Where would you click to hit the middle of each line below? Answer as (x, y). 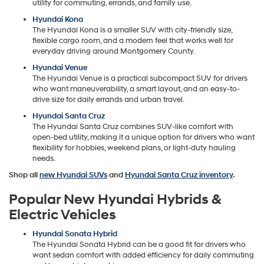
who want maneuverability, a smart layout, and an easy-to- (136, 89)
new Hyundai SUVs (73, 175)
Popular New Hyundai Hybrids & (115, 200)
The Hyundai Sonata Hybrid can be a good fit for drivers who (139, 245)
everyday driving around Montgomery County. (114, 52)
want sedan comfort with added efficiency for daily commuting (143, 255)
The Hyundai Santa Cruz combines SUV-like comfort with (133, 127)
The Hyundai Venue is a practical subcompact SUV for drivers (140, 79)
